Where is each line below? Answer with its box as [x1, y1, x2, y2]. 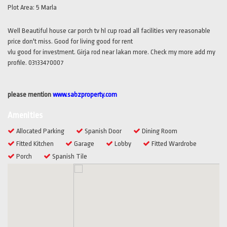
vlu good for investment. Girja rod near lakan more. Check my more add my [8, 48, 215, 56]
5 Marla [36, 3, 57, 11]
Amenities [8, 110, 43, 120]
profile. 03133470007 [8, 58, 64, 66]
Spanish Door [83, 127, 122, 135]
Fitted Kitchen [15, 139, 54, 147]
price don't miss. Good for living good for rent [8, 37, 133, 45]
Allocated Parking [15, 127, 64, 135]
